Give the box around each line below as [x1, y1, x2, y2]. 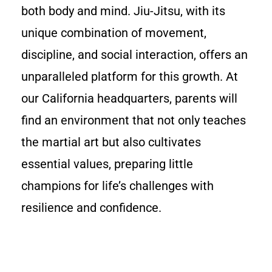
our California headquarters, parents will [21, 91, 237, 106]
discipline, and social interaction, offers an [21, 47, 248, 63]
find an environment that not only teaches [21, 113, 246, 128]
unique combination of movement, [21, 25, 206, 41]
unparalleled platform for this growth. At [21, 69, 238, 84]
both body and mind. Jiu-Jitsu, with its [21, 4, 225, 19]
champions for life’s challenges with [21, 178, 214, 194]
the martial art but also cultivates [21, 135, 201, 150]
